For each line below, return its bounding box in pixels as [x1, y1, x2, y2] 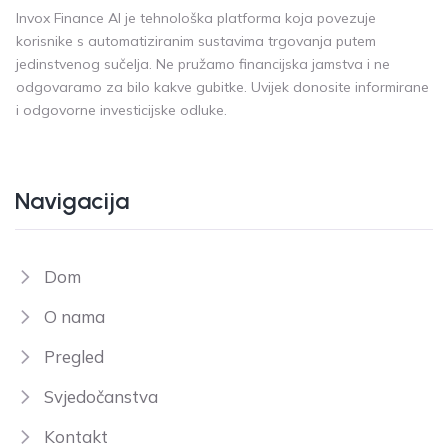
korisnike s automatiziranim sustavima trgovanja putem [16, 31, 376, 50]
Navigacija [15, 185, 129, 215]
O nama [44, 305, 105, 327]
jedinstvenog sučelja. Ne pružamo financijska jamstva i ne [16, 54, 390, 73]
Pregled [44, 345, 104, 367]
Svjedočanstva [44, 385, 158, 407]
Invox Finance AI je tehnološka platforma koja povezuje [16, 8, 376, 27]
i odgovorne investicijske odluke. [16, 100, 227, 119]
